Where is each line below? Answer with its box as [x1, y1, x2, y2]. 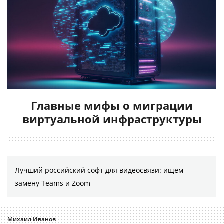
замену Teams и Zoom [15, 178, 90, 188]
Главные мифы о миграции [31, 97, 193, 113]
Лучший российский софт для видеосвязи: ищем [15, 165, 183, 175]
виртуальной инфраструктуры [22, 111, 202, 126]
